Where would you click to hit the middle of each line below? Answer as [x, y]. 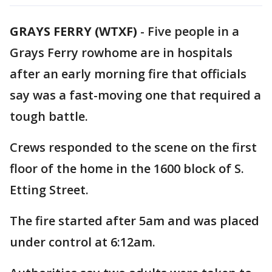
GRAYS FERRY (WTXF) [73, 31]
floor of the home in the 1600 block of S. [127, 168]
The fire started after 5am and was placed [134, 221]
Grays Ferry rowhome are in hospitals [121, 53]
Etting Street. [49, 190]
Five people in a [193, 31]
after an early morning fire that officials [128, 74]
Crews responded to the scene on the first [133, 147]
